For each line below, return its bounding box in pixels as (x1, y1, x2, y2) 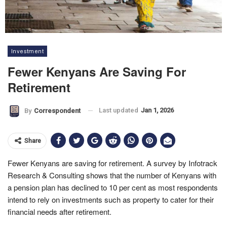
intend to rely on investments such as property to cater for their (8, 194, 214, 205)
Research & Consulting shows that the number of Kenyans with (8, 169, 216, 180)
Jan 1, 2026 (141, 106, 174, 114)
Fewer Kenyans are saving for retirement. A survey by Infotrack (8, 157, 217, 168)
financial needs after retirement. (8, 206, 111, 217)
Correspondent (34, 106, 81, 115)
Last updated (99, 106, 140, 114)
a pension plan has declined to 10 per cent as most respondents (8, 181, 218, 193)
